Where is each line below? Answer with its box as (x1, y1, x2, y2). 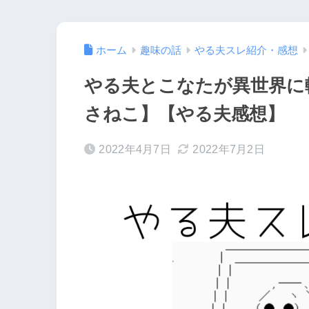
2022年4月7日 (99, 143, 172, 156)
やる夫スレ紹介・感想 (195, 45, 298, 57)
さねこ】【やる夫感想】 (84, 104, 285, 125)
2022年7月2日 (192, 143, 266, 156)
